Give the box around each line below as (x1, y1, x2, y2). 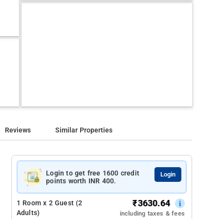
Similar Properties (55, 126, 113, 134)
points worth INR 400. (46, 177, 116, 185)
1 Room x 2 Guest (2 (16, 199, 83, 207)
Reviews (5, 126, 31, 134)
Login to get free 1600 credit (46, 169, 140, 177)
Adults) (16, 209, 40, 217)
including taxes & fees (119, 210, 185, 217)
